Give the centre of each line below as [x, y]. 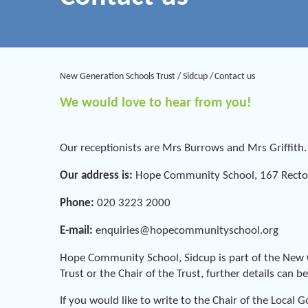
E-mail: [76, 230]
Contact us [235, 76]
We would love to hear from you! [156, 103]
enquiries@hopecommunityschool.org [187, 230]
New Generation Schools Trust [118, 76]
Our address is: [98, 176]
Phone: [78, 203]
